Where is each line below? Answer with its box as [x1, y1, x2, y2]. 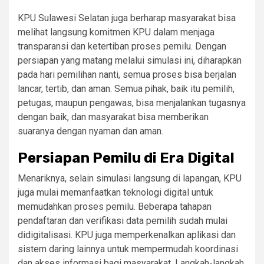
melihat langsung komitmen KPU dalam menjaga [18, 27, 214, 38]
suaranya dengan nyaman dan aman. [18, 126, 163, 137]
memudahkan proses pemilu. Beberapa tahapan [18, 201, 212, 213]
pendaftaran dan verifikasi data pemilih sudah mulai [18, 215, 227, 227]
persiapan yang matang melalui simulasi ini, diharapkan [18, 55, 242, 67]
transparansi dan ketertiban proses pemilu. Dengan [18, 41, 226, 52]
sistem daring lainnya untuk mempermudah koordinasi [18, 243, 238, 255]
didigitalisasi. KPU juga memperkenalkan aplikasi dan [18, 229, 236, 241]
